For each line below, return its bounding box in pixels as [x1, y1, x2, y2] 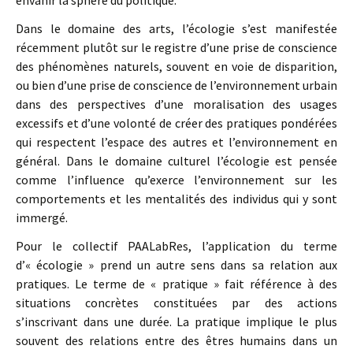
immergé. [16, 210, 68, 225]
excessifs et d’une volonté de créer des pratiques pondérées [16, 115, 337, 131]
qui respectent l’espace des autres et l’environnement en [16, 134, 337, 150]
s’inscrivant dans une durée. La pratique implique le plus [16, 314, 337, 329]
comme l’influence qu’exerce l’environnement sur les [16, 172, 337, 188]
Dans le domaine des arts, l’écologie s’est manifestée [16, 20, 337, 36]
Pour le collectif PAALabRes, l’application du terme [16, 238, 337, 254]
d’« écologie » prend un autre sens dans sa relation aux [16, 257, 337, 273]
